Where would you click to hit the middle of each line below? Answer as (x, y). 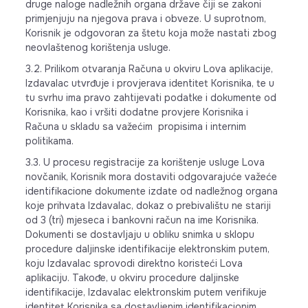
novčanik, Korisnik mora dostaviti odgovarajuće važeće (151, 177)
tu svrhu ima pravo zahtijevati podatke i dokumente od (151, 98)
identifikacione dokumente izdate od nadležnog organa (151, 191)
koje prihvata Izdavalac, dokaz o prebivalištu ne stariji (148, 206)
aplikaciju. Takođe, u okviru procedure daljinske (132, 278)
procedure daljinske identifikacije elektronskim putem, (147, 249)
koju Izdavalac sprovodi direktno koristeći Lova (134, 263)
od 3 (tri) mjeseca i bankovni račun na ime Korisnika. (142, 220)
